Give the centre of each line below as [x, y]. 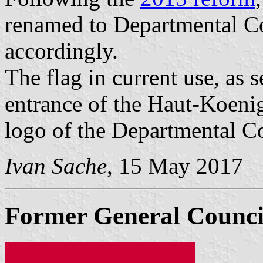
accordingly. [61, 51]
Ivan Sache [56, 166]
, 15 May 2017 [175, 166]
